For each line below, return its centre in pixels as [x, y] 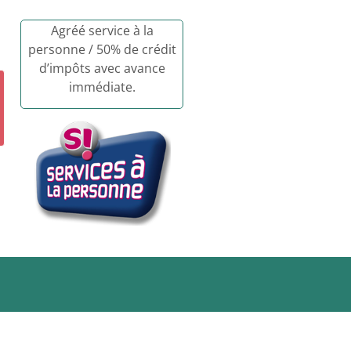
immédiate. [102, 87]
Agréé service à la [102, 31]
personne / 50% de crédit [102, 49]
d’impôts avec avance [102, 68]
